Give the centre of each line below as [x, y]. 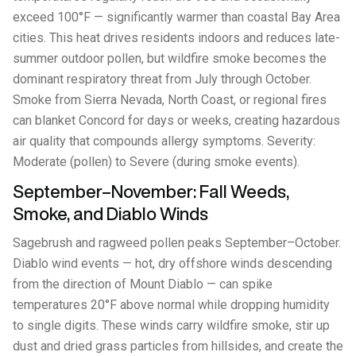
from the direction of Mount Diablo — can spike [143, 284]
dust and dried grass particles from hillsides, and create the [178, 346]
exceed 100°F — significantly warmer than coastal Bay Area [176, 17]
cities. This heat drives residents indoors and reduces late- [176, 38]
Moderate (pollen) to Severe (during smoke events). [156, 162]
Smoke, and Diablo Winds [110, 214]
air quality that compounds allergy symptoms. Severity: [164, 141]
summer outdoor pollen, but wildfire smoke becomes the [170, 58]
